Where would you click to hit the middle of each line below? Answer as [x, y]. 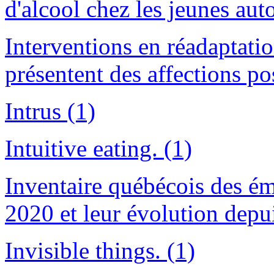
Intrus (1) [50, 111]
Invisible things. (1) [100, 251]
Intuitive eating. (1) [98, 149]
